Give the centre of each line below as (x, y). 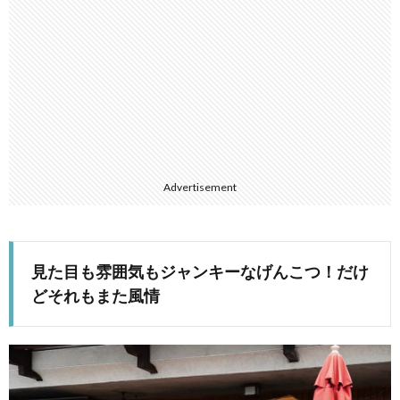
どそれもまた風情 (96, 296)
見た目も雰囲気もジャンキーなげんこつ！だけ (200, 272)
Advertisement (200, 187)
